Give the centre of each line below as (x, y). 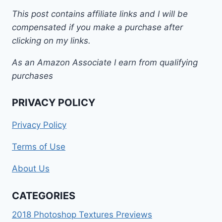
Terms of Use (39, 147)
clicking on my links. (51, 40)
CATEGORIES (44, 195)
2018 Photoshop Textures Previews (82, 214)
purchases (32, 76)
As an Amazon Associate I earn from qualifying (105, 62)
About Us (31, 169)
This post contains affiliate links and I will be (100, 14)
